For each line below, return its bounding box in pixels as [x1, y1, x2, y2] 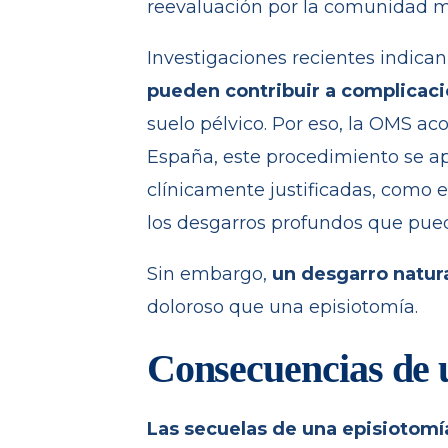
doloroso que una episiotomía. [146, 296, 418, 319]
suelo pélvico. [146, 113, 272, 136]
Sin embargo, [146, 263, 272, 286]
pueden [146, 80, 220, 103]
